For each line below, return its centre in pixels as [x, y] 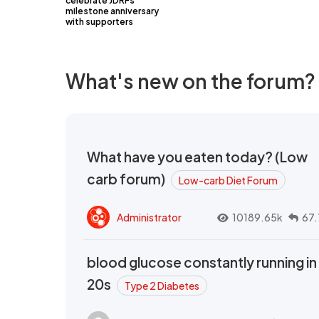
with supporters [99, 22]
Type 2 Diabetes [162, 286]
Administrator [149, 217]
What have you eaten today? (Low [197, 157]
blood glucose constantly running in [202, 262]
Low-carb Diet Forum [228, 181]
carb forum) [127, 179]
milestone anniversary [112, 11]
